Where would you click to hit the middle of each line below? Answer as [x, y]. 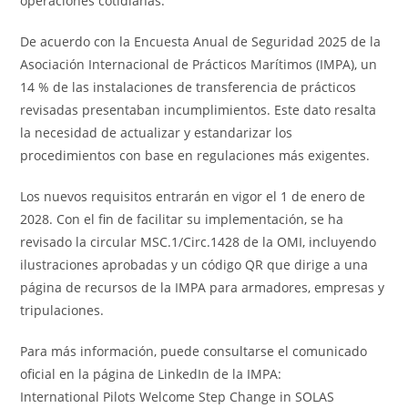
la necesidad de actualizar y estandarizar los [157, 133]
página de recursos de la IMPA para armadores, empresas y [203, 288]
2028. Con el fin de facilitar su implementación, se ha [182, 219]
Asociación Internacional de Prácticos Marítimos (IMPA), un [199, 65]
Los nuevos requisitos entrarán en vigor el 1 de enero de [193, 197]
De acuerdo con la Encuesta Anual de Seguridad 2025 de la [201, 42]
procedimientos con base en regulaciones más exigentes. [195, 156]
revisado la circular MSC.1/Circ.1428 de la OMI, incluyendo [199, 242]
